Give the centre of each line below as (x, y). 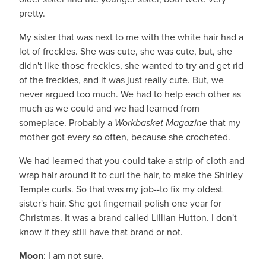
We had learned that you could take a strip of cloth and (132, 161)
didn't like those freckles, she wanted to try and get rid (131, 66)
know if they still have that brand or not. (101, 232)
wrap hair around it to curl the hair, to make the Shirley (131, 175)
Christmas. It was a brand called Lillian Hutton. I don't (128, 218)
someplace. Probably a (67, 123)
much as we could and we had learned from (109, 108)
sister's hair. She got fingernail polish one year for (120, 203)
